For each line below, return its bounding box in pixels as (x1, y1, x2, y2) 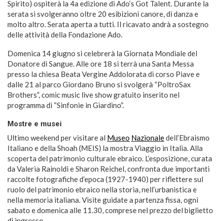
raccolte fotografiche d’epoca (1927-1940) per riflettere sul (7, 174, 203, 184)
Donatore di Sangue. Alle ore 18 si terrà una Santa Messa (7, 59, 194, 68)
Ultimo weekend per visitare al (7, 133, 107, 142)
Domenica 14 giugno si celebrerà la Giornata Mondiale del (7, 48, 197, 58)
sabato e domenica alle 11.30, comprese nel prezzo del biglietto (7, 205, 213, 215)
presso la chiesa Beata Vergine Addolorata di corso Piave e (7, 69, 200, 78)
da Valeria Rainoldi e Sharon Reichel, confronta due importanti (7, 164, 210, 173)
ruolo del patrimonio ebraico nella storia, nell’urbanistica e (7, 184, 197, 194)
